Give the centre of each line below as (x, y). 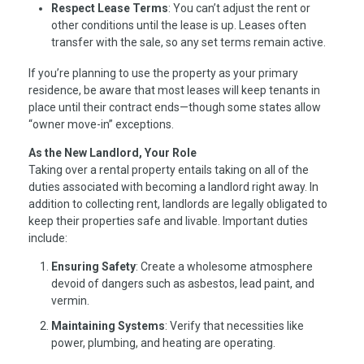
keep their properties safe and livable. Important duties (168, 221)
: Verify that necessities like (234, 326)
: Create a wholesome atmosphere (224, 266)
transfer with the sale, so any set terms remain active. (188, 42)
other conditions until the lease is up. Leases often (179, 25)
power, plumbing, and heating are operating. (163, 343)
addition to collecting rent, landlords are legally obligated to (178, 204)
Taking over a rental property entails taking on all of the (169, 169)
